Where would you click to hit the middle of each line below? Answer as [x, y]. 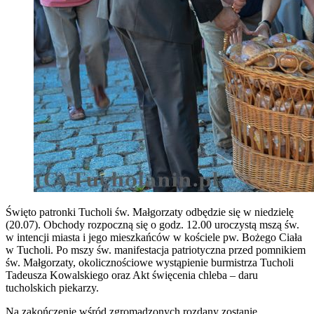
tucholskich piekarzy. [52, 287]
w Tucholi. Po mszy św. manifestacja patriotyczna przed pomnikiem [156, 250]
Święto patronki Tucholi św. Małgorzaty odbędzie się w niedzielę [150, 212]
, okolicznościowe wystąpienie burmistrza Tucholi [183, 262]
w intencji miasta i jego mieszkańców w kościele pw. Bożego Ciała [154, 237]
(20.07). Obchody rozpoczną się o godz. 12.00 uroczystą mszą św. [152, 224]
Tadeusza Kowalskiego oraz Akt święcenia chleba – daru [132, 275]
